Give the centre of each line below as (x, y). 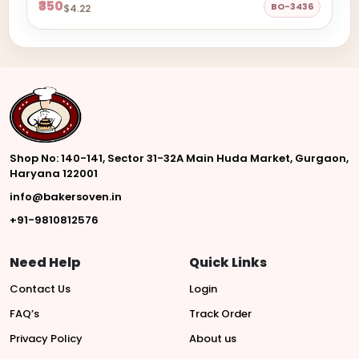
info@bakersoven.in (66, 197)
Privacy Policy (46, 339)
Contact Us (40, 289)
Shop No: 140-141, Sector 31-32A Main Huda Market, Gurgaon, (179, 158)
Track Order (220, 314)
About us (213, 339)
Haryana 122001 (54, 173)
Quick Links (228, 262)
